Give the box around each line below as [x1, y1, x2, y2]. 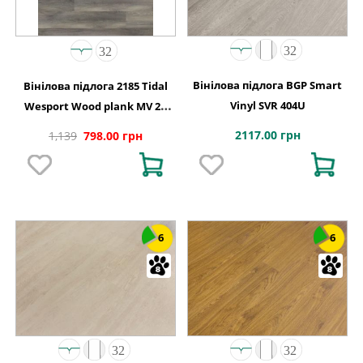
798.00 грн [83, 127, 143, 143]
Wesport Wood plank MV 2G [23, 99, 168, 114]
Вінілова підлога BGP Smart [193, 78, 342, 93]
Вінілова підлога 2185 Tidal [23, 79, 168, 94]
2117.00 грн [234, 127, 301, 143]
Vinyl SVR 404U [229, 98, 305, 113]
